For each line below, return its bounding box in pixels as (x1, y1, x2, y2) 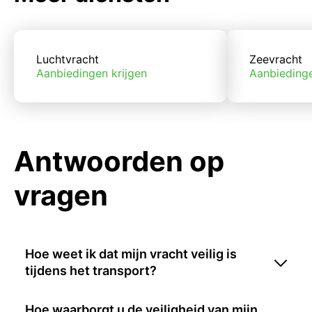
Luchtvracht (36, 52, 99, 66)
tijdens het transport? (25, 263, 157, 278)
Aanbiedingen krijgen (36, 65, 147, 80)
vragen (14, 178, 108, 212)
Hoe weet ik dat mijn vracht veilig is (25, 246, 237, 261)
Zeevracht (249, 52, 302, 66)
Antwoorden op (14, 143, 224, 178)
